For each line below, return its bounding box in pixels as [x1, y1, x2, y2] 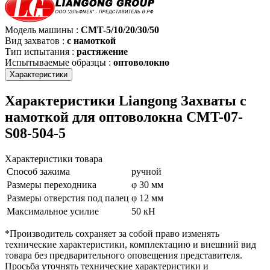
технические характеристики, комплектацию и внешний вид [5, 239, 256, 250]
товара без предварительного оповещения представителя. [5, 250, 242, 260]
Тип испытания [5, 46, 72, 57]
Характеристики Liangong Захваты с [5, 92, 246, 108]
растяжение [77, 46, 128, 57]
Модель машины [5, 24, 76, 35]
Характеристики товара [5, 153, 102, 164]
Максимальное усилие [7, 206, 99, 216]
